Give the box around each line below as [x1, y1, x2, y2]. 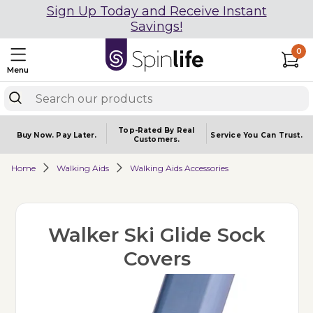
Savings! [131, 19, 182, 34]
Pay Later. [56, 130, 97, 140]
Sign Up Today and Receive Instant [46, 3, 267, 19]
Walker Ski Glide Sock [48, 223, 266, 247]
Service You [210, 130, 261, 140]
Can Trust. [260, 130, 303, 140]
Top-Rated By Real [118, 126, 195, 135]
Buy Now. [16, 130, 57, 140]
